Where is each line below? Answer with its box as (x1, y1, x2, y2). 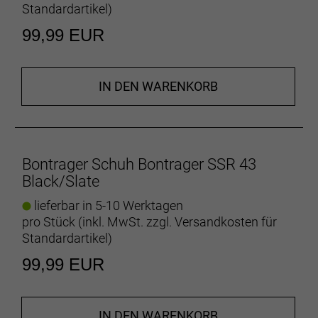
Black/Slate (22, 172, 99, 190)
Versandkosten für (175, 214, 277, 229)
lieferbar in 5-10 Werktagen (31, 197, 183, 213)
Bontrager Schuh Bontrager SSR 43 (22, 155, 256, 173)
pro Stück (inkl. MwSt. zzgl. (22, 214, 175, 229)
